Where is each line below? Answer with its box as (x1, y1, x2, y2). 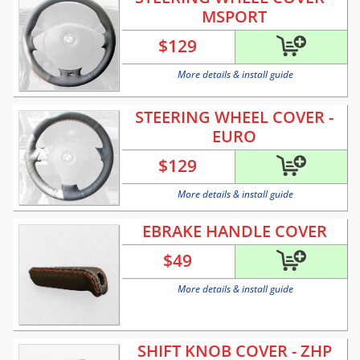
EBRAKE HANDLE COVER (141, 220, 327, 243)
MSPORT (202, 6, 267, 28)
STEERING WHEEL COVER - (135, 106, 333, 129)
